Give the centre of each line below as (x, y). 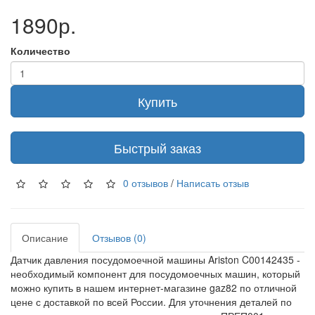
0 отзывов (146, 182)
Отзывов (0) (119, 238)
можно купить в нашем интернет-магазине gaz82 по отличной (154, 288)
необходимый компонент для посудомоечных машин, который (155, 274)
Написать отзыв (213, 182)
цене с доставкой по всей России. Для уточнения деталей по (151, 302)
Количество (40, 51)
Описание (45, 238)
